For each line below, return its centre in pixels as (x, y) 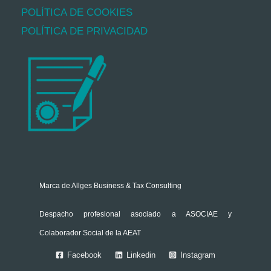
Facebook (84, 255)
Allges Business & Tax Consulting (126, 185)
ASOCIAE (201, 214)
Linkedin (141, 255)
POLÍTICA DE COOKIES (77, 12)
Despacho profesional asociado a (113, 214)
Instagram (198, 255)
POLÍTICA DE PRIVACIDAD (84, 31)
